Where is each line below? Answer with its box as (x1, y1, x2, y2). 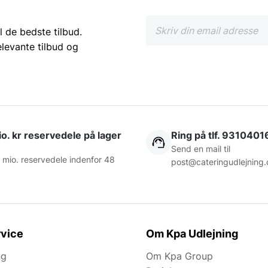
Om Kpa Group (146, 249, 213, 262)
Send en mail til (171, 143, 230, 154)
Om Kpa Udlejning (146, 227, 238, 240)
